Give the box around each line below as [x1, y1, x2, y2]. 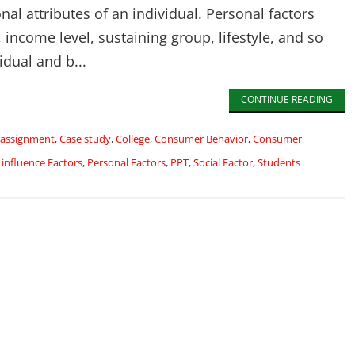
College [116, 132, 150, 146]
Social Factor [193, 155, 253, 170]
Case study [59, 132, 111, 146]
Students [258, 155, 300, 170]
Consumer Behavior [155, 132, 248, 146]
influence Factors [2, 155, 82, 170]
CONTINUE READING [240, 93, 333, 106]
